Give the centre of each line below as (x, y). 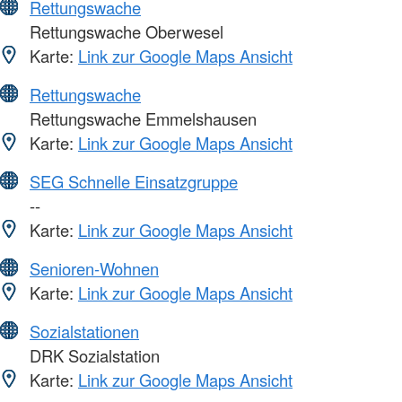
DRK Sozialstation (92, 355)
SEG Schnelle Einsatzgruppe (134, 181)
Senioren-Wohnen (94, 268)
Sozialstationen (84, 331)
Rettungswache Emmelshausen (141, 118)
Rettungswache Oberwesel (124, 31)
